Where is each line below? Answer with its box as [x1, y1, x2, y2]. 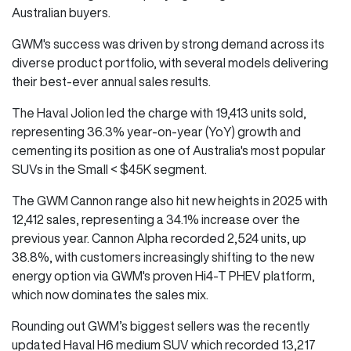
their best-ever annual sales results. [12, 74, 213, 88]
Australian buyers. [12, 5, 113, 19]
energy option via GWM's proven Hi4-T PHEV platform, [12, 269, 315, 282]
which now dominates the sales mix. [12, 288, 211, 301]
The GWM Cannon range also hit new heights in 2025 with [12, 194, 327, 207]
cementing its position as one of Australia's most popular [12, 143, 326, 157]
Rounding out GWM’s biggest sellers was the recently [12, 319, 309, 332]
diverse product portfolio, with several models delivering [12, 56, 328, 69]
